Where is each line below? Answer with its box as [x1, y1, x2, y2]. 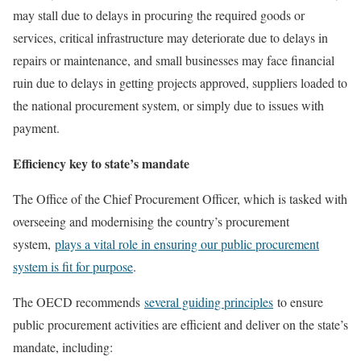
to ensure [273, 293, 323, 310]
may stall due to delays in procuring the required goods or [13, 6, 305, 23]
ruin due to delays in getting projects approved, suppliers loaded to [13, 74, 347, 91]
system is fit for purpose [13, 258, 133, 275]
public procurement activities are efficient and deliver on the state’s [13, 316, 348, 333]
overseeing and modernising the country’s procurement [13, 213, 289, 230]
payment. [13, 119, 64, 136]
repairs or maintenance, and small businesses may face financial [13, 52, 334, 68]
